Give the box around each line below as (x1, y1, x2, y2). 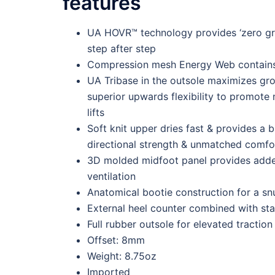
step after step (87, 42, 156, 55)
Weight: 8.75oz (87, 250, 157, 263)
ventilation (87, 170, 136, 183)
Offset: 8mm (87, 234, 145, 247)
